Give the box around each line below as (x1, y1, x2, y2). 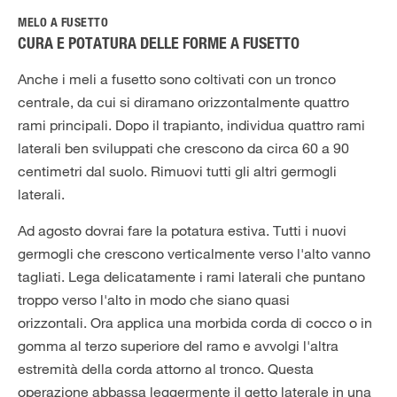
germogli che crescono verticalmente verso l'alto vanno (18, 245, 370, 263)
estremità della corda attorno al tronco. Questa (18, 360, 314, 378)
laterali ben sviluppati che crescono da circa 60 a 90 (18, 139, 349, 158)
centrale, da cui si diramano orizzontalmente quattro (18, 93, 349, 112)
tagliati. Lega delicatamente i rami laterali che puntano (18, 268, 365, 286)
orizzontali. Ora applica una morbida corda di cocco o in (18, 314, 372, 332)
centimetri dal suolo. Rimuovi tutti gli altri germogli (18, 162, 337, 181)
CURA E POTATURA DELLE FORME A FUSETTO (18, 37, 300, 54)
